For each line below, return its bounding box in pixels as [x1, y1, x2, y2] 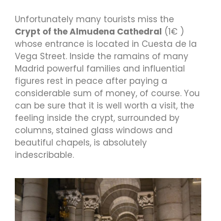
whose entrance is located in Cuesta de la [15, 37, 197, 50]
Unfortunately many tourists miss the [15, 13, 174, 25]
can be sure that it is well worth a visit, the [15, 99, 194, 111]
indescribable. [15, 148, 74, 161]
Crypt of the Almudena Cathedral [15, 25, 162, 37]
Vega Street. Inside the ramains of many [15, 50, 188, 62]
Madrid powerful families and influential [15, 62, 185, 74]
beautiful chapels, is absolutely [15, 136, 147, 148]
